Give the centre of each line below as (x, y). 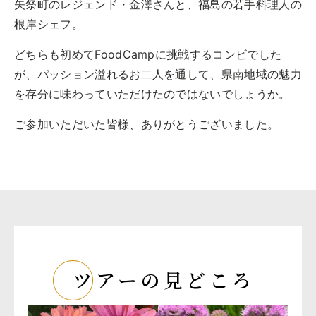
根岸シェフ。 (49, 24)
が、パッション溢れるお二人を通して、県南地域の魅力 (158, 74)
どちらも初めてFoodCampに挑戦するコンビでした (148, 54)
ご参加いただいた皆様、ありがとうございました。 (147, 124)
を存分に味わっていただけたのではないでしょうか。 (152, 93)
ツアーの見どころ (164, 279)
